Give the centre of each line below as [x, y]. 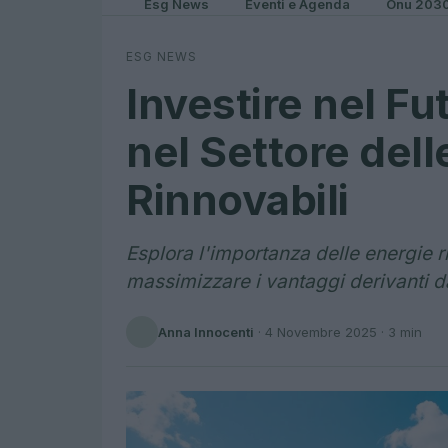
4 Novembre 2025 [321, 331]
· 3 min [399, 331]
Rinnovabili [237, 199]
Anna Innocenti [206, 331]
